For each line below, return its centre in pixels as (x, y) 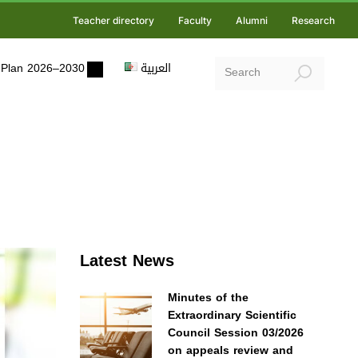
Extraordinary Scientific (232, 315)
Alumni (252, 20)
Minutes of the (208, 298)
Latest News (127, 261)
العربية (156, 68)
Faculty (195, 20)
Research (313, 20)
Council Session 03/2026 (235, 333)
